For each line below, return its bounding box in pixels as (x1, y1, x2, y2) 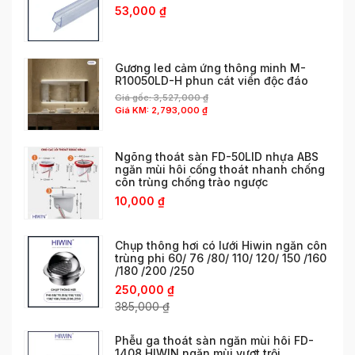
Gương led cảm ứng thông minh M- (115, 60, 306, 74)
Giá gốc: (115, 91, 154, 103)
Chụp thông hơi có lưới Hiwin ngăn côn (115, 238, 327, 252)
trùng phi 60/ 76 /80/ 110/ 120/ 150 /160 (115, 250, 326, 265)
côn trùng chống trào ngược (115, 174, 268, 189)
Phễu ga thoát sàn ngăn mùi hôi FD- (115, 333, 314, 347)
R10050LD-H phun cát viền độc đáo (115, 73, 308, 87)
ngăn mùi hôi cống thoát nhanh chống (115, 162, 325, 176)
